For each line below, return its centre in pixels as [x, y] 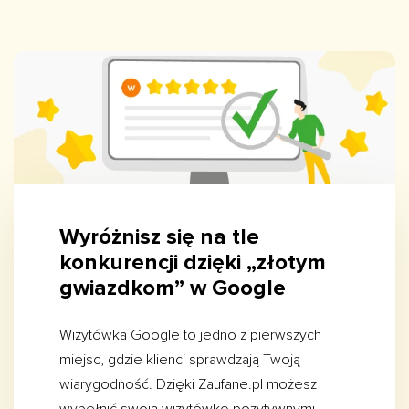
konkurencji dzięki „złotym [193, 263]
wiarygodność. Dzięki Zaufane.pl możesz [188, 385]
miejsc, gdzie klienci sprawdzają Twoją [180, 360]
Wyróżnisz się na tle [159, 237]
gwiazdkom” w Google [173, 288]
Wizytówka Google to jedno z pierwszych [190, 336]
